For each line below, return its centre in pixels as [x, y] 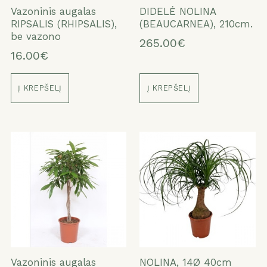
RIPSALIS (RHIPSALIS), [63, 24]
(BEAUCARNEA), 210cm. [196, 24]
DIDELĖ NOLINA [178, 11]
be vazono [35, 36]
